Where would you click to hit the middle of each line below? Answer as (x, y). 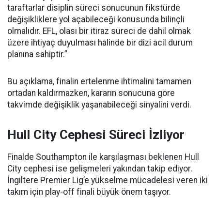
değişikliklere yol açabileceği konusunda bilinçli (96, 19)
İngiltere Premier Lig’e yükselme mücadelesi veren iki (108, 180)
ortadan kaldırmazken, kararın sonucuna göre (91, 93)
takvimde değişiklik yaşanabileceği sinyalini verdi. (99, 105)
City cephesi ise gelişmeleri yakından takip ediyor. (100, 169)
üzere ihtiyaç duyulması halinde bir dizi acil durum (100, 43)
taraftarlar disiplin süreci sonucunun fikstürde (94, 8)
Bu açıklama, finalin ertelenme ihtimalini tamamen (99, 81)
